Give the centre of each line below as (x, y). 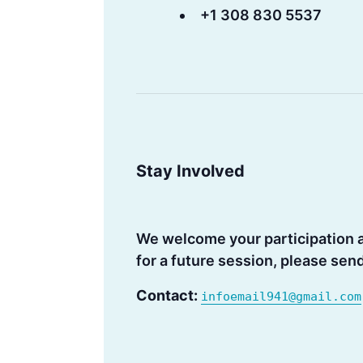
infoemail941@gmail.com (281, 297)
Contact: (167, 295)
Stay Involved (190, 171)
